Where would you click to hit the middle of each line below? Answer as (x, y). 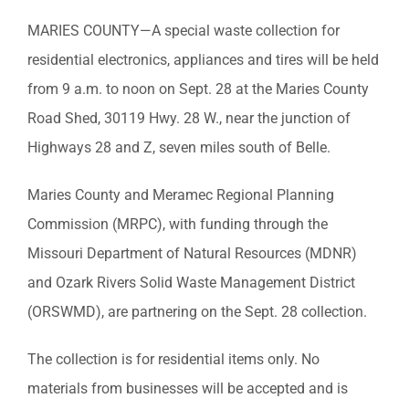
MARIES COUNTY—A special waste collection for (184, 30)
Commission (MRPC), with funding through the (178, 224)
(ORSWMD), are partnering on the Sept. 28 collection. (197, 311)
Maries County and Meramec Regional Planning (181, 194)
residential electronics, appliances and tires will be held (203, 59)
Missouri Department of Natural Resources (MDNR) (192, 253)
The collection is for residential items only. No (173, 359)
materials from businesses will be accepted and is (188, 388)
